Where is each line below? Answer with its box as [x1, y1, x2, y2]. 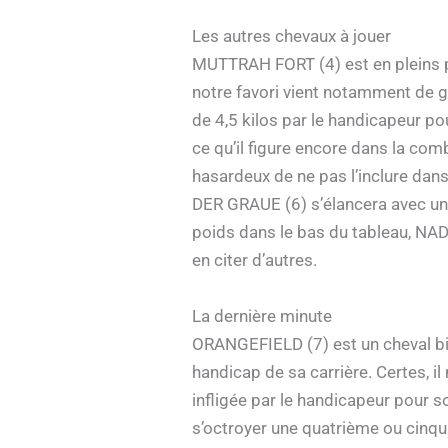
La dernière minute [192, 305, 332, 326]
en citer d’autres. [192, 250, 317, 271]
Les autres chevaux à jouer [192, 26, 391, 47]
